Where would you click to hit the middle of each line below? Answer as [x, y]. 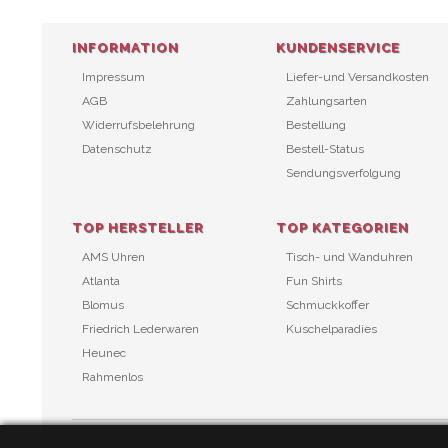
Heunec [104, 353]
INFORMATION [125, 47]
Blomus [103, 305]
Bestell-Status [325, 149]
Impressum [113, 77]
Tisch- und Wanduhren [349, 257]
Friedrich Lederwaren [140, 329]
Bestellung [316, 125]
